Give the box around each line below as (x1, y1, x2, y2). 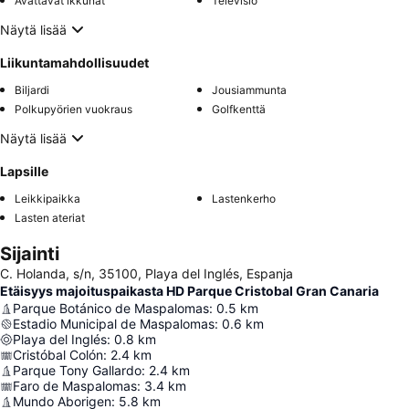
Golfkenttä (212, 102, 266, 117)
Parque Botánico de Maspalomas (13, 300, 209, 317)
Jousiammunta (212, 83, 287, 98)
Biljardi (15, 83, 49, 98)
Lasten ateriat (15, 211, 85, 225)
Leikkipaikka (15, 192, 80, 206)
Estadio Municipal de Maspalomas (13, 316, 215, 332)
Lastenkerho (212, 192, 276, 206)
